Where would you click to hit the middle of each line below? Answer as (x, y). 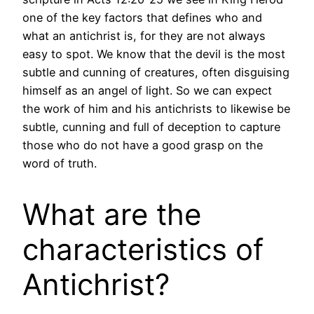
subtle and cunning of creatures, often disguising (156, 72)
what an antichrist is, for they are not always (144, 35)
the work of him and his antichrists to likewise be (156, 108)
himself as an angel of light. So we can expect (147, 90)
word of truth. (60, 163)
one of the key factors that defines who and (142, 17)
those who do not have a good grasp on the (143, 145)
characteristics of (143, 249)
